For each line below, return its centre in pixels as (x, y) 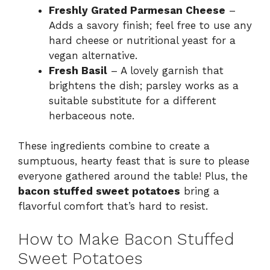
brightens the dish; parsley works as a (144, 85)
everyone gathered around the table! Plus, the (133, 176)
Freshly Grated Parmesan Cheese (137, 10)
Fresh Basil (78, 70)
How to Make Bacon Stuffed (126, 239)
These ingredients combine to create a (114, 146)
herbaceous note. (92, 115)
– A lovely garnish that (165, 70)
